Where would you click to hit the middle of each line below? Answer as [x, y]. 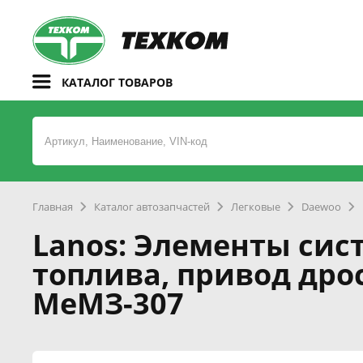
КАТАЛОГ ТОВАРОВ [117, 82]
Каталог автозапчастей [152, 207]
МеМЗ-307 [108, 303]
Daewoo [321, 207]
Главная [53, 207]
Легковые [256, 207]
